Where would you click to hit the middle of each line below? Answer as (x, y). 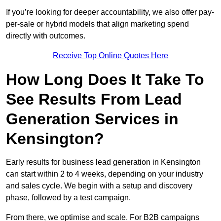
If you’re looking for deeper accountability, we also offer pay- (110, 12)
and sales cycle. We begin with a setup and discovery (99, 186)
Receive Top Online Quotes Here (110, 56)
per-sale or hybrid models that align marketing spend (97, 24)
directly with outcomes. (46, 36)
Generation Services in (92, 119)
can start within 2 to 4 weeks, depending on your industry (105, 174)
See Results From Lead (94, 99)
